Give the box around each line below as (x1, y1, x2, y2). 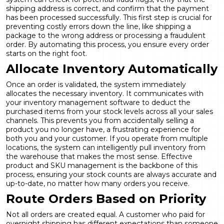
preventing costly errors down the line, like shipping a (6, 21, 191, 31)
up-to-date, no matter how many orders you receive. (6, 178, 189, 188)
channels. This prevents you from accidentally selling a (6, 115, 194, 125)
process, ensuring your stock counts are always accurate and (6, 169, 216, 179)
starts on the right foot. (6, 48, 87, 58)
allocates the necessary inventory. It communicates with (6, 88, 203, 98)
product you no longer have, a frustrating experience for (6, 124, 200, 134)
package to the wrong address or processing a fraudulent (6, 30, 205, 40)
